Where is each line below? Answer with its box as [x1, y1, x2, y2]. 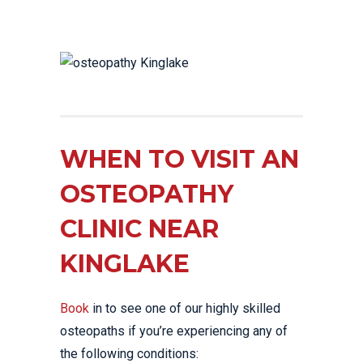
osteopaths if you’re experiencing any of [60, 323, 288, 339]
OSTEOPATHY [60, 179, 233, 209]
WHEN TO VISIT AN [60, 144, 299, 174]
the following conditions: [60, 346, 199, 361]
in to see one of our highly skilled [89, 301, 280, 316]
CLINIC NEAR [60, 214, 219, 244]
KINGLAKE [60, 249, 190, 279]
